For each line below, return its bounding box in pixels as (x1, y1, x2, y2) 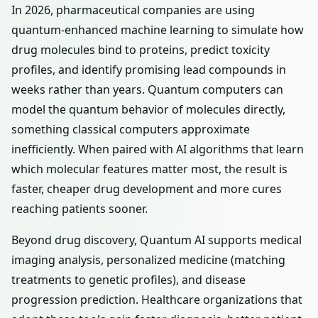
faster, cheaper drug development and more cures (11, 181, 282, 197)
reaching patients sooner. (11, 201, 148, 216)
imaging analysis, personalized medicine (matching (11, 252, 285, 268)
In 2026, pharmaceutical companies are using (11, 2, 255, 18)
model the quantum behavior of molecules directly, (11, 102, 285, 117)
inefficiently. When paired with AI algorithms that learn (11, 141, 304, 157)
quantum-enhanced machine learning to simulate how (11, 22, 304, 38)
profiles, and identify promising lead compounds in (11, 62, 286, 77)
